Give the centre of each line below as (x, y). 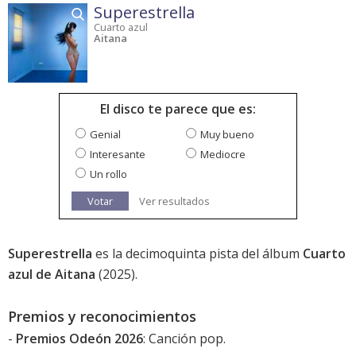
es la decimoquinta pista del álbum (197, 254)
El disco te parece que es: (178, 109)
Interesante (118, 155)
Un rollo (108, 174)
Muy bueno (227, 135)
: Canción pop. (184, 339)
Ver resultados (174, 201)
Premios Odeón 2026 (79, 339)
